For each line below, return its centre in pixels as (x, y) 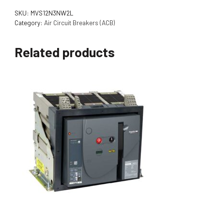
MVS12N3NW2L (52, 13)
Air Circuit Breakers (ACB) (79, 22)
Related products (65, 52)
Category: (29, 22)
